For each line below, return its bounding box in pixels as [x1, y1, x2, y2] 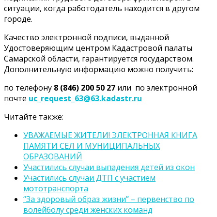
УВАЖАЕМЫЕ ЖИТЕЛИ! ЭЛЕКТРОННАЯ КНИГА [23, 129, 197, 140]
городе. [4, 13, 32, 24]
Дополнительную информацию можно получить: [4, 63, 193, 75]
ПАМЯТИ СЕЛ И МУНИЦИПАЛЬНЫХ [23, 140, 160, 151]
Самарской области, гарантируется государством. [4, 53, 196, 64]
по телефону [4, 82, 54, 93]
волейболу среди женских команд [23, 204, 153, 215]
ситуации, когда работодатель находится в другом [4, 2, 200, 14]
